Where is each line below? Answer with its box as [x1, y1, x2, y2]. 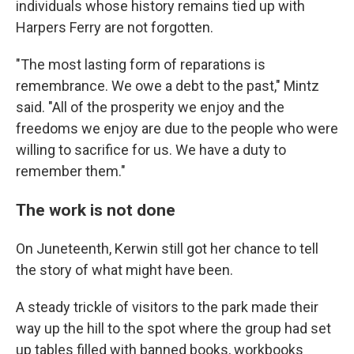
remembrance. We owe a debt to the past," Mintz [16, 77, 319, 94]
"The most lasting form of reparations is [16, 55, 265, 73]
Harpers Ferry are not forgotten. [16, 18, 213, 36]
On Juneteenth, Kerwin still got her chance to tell [16, 239, 318, 257]
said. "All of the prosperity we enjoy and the [16, 98, 284, 115]
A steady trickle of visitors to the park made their [16, 298, 318, 315]
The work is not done [16, 199, 175, 220]
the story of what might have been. [16, 261, 233, 278]
